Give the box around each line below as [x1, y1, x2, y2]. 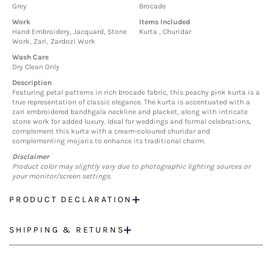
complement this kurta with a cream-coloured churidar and [12, 127, 210, 136]
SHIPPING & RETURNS [9, 225, 124, 236]
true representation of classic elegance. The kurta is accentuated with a [12, 98, 250, 107]
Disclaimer [12, 152, 49, 161]
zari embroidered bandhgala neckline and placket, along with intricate [12, 107, 248, 117]
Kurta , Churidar [139, 27, 191, 36]
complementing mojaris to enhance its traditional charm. [12, 137, 205, 146]
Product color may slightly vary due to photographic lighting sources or [12, 162, 250, 171]
